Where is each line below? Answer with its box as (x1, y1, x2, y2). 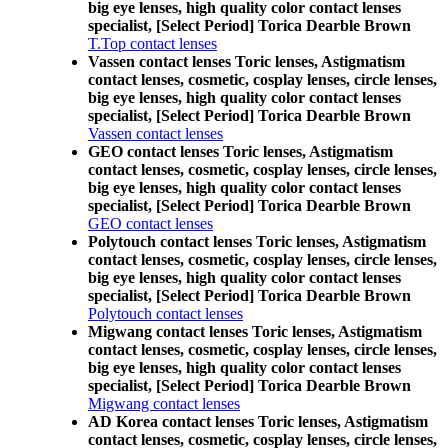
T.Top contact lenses (88, 35, 217, 52)
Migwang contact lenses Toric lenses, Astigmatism (88, 323, 422, 340)
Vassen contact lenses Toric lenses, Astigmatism (88, 53, 405, 70)
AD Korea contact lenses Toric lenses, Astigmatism (88, 413, 428, 430)
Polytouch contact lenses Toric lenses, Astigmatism (88, 233, 426, 250)
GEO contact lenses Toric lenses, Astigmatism (88, 143, 393, 160)
